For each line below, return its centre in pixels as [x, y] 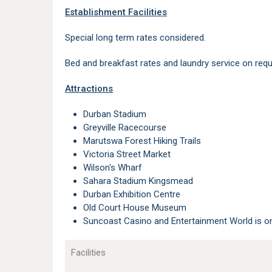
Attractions [89, 89]
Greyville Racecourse [128, 127]
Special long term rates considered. [137, 38]
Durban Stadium [117, 114]
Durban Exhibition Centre [134, 194]
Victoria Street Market [130, 154]
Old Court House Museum [138, 208]
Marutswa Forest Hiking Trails [146, 141]
